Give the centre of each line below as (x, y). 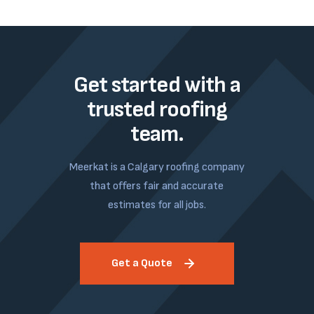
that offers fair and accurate (157, 186)
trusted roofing (157, 109)
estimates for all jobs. (157, 205)
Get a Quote (142, 263)
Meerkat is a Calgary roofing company (157, 167)
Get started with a (157, 85)
